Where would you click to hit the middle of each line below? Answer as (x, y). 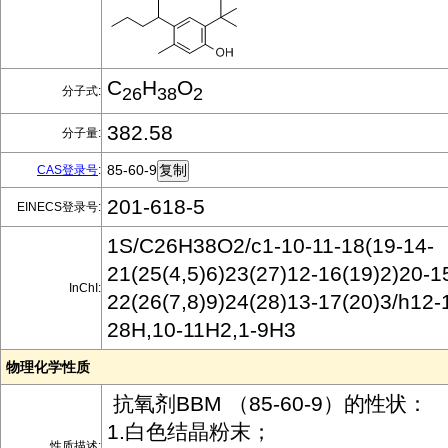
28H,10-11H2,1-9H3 (201, 329)
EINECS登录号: (59, 207)
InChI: (85, 288)
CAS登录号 (67, 170)
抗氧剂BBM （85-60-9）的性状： (267, 403)
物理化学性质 (48, 367)
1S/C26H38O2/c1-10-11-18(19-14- (270, 245)
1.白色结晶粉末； (189, 431)
